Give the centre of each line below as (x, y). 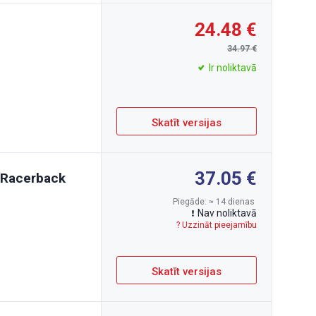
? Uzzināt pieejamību (217, 225)
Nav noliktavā (227, 213)
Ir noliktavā (233, 68)
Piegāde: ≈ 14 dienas (215, 202)
